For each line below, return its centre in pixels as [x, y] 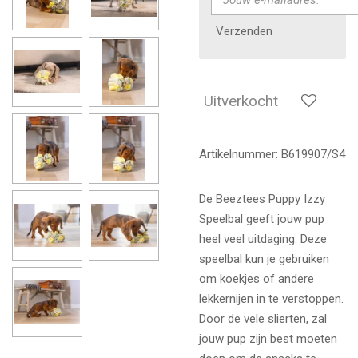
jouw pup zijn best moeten [268, 338]
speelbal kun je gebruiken [264, 259]
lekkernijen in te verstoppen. [271, 298]
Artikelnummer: [239, 154]
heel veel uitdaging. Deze [263, 239]
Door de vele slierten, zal [263, 318]
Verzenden [244, 32]
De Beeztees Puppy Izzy [262, 199]
